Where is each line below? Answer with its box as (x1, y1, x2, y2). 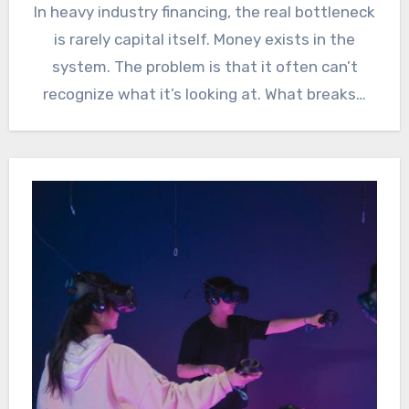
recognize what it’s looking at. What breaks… (43, 85, 366, 104)
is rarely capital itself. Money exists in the (54, 30, 355, 49)
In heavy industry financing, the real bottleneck (34, 3, 375, 22)
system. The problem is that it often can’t (51, 58, 358, 77)
